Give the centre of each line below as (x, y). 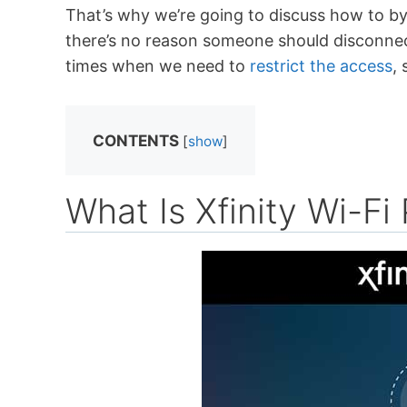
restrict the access (321, 66)
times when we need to (158, 66)
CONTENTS (136, 141)
